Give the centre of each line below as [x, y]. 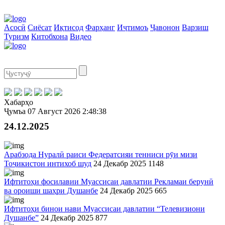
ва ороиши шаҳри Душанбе [51, 191]
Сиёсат [40, 27]
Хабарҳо [19, 102]
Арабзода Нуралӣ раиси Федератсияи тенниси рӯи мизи [101, 154]
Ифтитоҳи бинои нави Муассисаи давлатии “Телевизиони [104, 209]
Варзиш [195, 27]
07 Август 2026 [54, 111]
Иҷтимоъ [133, 27]
